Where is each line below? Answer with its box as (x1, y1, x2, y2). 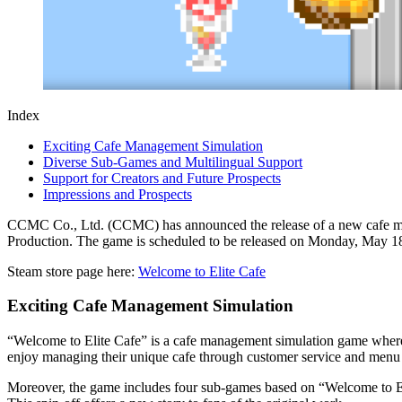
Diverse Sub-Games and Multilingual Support (43, 153, 302, 170)
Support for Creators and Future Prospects (43, 170, 281, 186)
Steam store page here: (7, 263, 138, 279)
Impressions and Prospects (43, 186, 192, 202)
